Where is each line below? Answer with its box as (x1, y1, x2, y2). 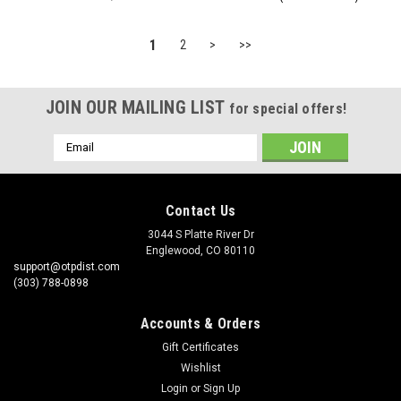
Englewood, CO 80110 (146, 243, 255, 257)
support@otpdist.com (13, 260, 120, 273)
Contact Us (165, 201, 236, 219)
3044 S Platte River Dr (147, 227, 254, 241)
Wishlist (180, 361, 221, 374)
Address (53, 153, 101, 168)
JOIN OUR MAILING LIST (45, 96, 230, 118)
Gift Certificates (162, 340, 239, 354)
